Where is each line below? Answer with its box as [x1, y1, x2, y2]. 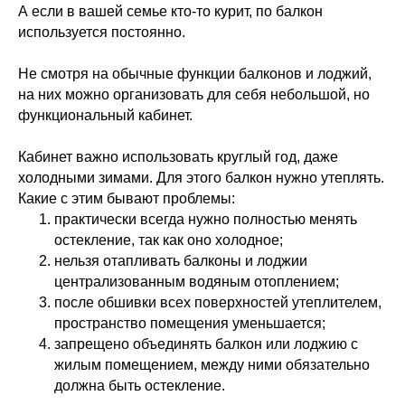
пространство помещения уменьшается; [54, 316, 325, 331]
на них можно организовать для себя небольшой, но [18, 87, 370, 102]
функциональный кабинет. [18, 108, 193, 123]
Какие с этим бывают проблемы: [18, 191, 235, 206]
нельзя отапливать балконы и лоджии [54, 253, 307, 268]
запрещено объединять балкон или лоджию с [54, 336, 358, 352]
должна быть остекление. [54, 378, 225, 393]
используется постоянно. [18, 24, 185, 40]
